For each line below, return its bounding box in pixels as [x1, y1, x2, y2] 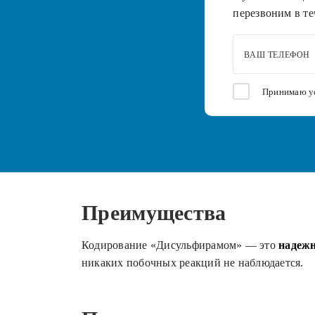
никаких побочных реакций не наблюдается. [82, 257, 304, 269]
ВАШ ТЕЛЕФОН [244, 50, 310, 60]
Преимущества [82, 201, 226, 225]
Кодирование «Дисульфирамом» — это [82, 239, 279, 252]
